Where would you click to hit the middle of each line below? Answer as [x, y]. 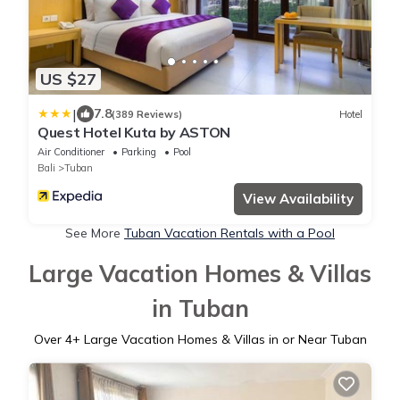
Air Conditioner [71, 152]
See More [95, 233]
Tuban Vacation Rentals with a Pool [229, 233]
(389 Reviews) [147, 114]
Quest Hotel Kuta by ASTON [134, 133]
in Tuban [200, 309]
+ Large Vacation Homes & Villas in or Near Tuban [219, 340]
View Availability [298, 199]
